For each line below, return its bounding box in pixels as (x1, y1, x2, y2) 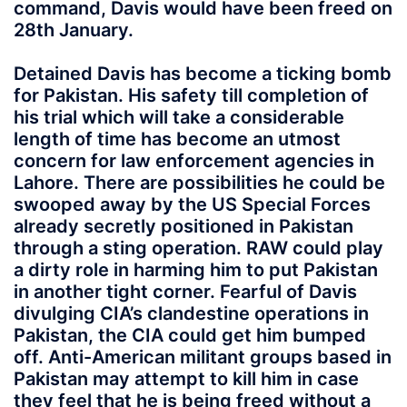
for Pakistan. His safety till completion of (14, 84, 369, 106)
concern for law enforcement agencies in (14, 149, 374, 172)
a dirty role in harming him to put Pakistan (14, 258, 378, 281)
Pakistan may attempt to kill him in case (14, 367, 359, 390)
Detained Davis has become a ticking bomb (14, 62, 392, 84)
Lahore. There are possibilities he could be (14, 171, 385, 194)
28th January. (14, 18, 134, 41)
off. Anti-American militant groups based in (14, 345, 392, 368)
